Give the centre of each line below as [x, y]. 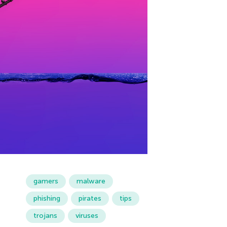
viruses [87, 216]
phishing [47, 199]
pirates [90, 199]
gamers [46, 181]
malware [91, 181]
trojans [45, 216]
